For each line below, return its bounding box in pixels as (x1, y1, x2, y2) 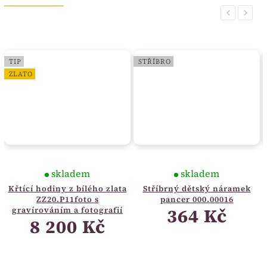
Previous (225, 8, 255, 17)
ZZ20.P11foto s (36, 194, 99, 205)
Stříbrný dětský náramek (142, 183, 251, 194)
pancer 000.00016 (160, 194, 234, 205)
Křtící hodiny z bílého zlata (8, 183, 127, 194)
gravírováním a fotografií (12, 204, 123, 216)
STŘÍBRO (138, 56, 171, 66)
